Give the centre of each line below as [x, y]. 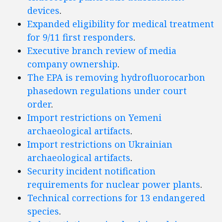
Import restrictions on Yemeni [94, 118]
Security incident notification [91, 171]
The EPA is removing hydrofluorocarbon [116, 78]
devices [43, 11]
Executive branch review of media [102, 51]
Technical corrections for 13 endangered [116, 198]
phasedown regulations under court [107, 91]
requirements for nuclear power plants [114, 185]
